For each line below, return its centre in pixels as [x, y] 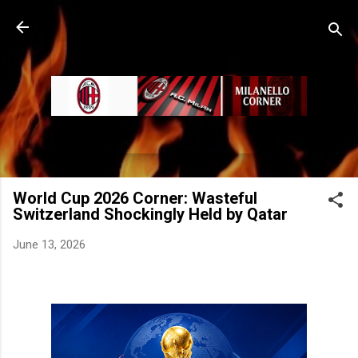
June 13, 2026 [49, 245]
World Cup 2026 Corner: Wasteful [135, 198]
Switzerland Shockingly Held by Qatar [150, 214]
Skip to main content [179, 20]
